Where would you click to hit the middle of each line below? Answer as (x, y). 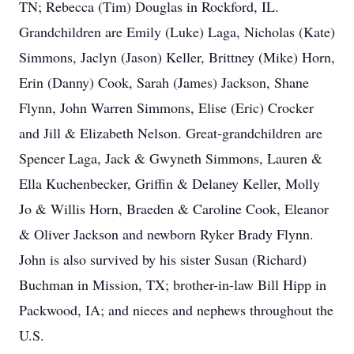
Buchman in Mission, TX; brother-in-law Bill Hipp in (173, 284)
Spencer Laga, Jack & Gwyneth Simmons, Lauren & (171, 158)
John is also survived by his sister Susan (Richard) (163, 259)
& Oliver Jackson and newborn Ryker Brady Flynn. (166, 234)
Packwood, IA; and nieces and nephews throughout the (176, 310)
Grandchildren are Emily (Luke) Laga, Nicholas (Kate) (177, 32)
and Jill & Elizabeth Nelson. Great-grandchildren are (171, 133)
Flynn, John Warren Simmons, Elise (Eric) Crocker (166, 107)
